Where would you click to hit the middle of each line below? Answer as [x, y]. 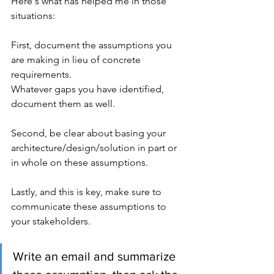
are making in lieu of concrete [77, 59]
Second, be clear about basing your [90, 133]
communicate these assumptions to [90, 206]
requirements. [43, 74]
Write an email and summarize [96, 256]
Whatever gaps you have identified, [89, 89]
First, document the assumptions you [93, 45]
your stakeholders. [52, 221]
